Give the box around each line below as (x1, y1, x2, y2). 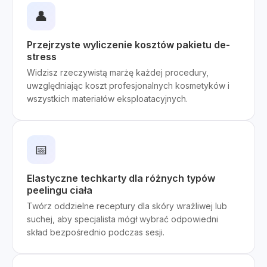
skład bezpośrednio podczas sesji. (27, 227, 164, 237)
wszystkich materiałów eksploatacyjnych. (27, 94, 188, 104)
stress (27, 51, 57, 63)
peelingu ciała (27, 184, 92, 196)
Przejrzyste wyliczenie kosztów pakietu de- (27, 39, 230, 51)
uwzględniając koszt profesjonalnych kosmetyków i (27, 80, 229, 91)
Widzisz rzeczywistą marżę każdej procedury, (27, 67, 209, 77)
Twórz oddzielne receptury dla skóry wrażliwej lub (27, 201, 227, 211)
